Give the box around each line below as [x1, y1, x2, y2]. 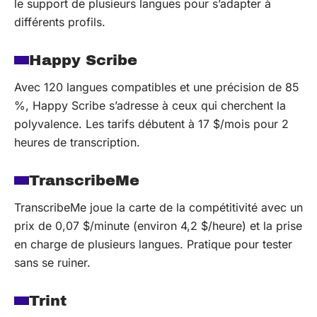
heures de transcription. [14, 135, 140, 149]
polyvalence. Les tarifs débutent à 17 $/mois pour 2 [14, 117, 289, 131]
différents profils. [14, 15, 105, 29]
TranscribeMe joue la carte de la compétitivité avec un [14, 200, 303, 214]
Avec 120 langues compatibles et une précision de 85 [14, 80, 299, 94]
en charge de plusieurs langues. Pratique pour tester [14, 237, 292, 251]
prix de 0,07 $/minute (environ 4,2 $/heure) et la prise [14, 219, 302, 233]
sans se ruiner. [14, 255, 91, 270]
